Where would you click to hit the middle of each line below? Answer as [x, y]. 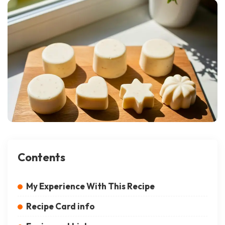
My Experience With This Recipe [90, 186]
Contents [41, 157]
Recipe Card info [61, 206]
